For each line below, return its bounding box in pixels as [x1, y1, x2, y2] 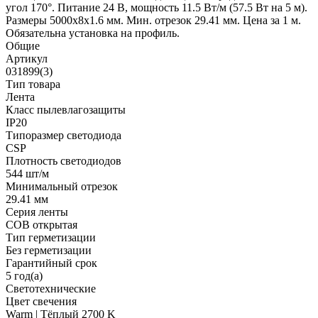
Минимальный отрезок [6, 180, 118, 192]
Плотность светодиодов [6, 154, 121, 167]
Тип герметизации [6, 231, 96, 243]
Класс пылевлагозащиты [6, 103, 126, 116]
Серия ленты [6, 205, 68, 218]
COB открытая [6, 218, 77, 231]
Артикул [6, 52, 48, 65]
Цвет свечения [6, 295, 77, 307]
